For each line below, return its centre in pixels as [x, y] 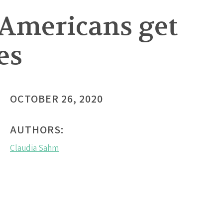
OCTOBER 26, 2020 [56, 99]
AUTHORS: [37, 130]
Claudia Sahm [34, 148]
